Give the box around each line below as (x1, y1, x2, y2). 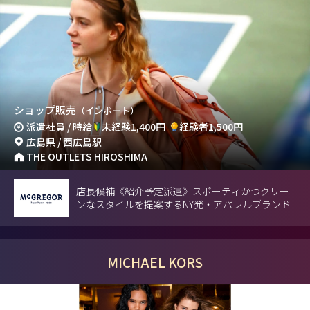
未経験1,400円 (102, 119, 166, 134)
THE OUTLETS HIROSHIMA (26, 149, 148, 164)
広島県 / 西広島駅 (26, 134, 102, 149)
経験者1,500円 (179, 119, 243, 134)
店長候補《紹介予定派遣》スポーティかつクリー (76, 184, 289, 199)
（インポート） (76, 103, 139, 117)
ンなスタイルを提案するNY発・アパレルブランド (76, 197, 291, 212)
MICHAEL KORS (107, 252, 203, 271)
